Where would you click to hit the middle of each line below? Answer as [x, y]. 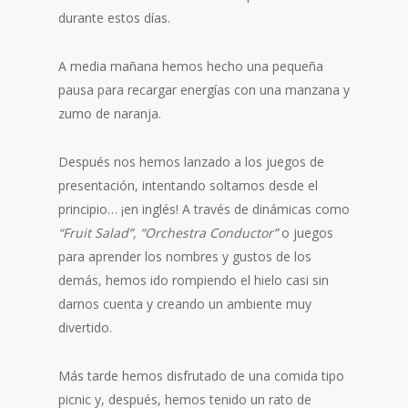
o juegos [306, 233]
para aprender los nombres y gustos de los [185, 256]
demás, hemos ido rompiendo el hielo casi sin [194, 280]
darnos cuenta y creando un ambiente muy [185, 304]
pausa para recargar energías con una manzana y [204, 90]
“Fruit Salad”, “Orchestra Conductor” [168, 233]
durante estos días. [114, 18]
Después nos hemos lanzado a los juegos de [191, 162]
